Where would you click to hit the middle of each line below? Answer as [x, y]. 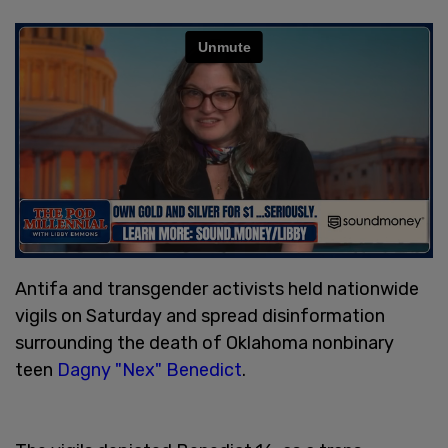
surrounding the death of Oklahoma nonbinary [204, 342]
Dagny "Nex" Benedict [149, 369]
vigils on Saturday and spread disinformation [200, 315]
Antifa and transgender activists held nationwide [217, 288]
